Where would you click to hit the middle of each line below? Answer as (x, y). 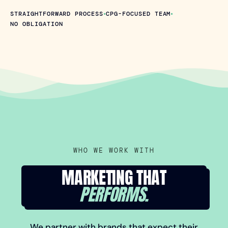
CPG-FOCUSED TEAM (138, 14)
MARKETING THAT (114, 178)
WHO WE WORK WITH (114, 150)
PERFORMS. (114, 194)
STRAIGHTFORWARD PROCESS (57, 14)
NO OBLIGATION (37, 24)
